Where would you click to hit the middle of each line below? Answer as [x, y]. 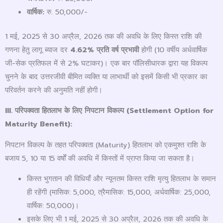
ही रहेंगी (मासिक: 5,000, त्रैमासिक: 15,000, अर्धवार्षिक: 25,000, [118, 192]
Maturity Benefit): [39, 124]
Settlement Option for [171, 111]
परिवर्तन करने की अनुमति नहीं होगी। [54, 90]
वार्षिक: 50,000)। [53, 206]
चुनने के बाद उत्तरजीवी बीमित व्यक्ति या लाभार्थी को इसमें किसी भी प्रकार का [106, 76]
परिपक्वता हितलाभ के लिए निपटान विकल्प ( [72, 111]
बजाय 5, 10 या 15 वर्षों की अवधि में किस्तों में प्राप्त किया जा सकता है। [100, 158]
